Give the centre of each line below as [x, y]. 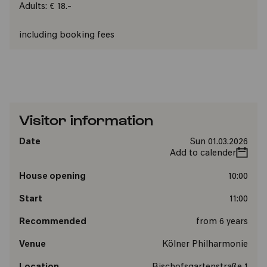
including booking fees [67, 35]
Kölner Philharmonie [205, 244]
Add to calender [203, 153]
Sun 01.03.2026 [218, 142]
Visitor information [86, 119]
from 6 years [222, 222]
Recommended [53, 222]
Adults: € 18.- [45, 7]
